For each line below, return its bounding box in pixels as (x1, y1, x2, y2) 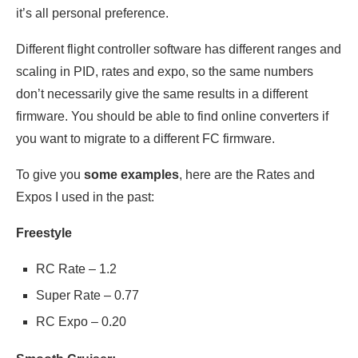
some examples (84, 168, 179, 182)
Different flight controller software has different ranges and (16, 42, 341, 57)
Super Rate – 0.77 (36, 288, 139, 303)
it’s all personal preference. (16, 6, 169, 21)
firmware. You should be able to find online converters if (16, 109, 328, 124)
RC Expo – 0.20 (36, 315, 126, 329)
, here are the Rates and (179, 168, 315, 182)
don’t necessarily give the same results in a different (16, 87, 308, 101)
